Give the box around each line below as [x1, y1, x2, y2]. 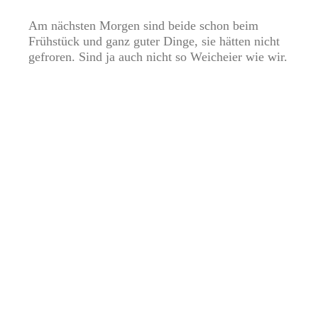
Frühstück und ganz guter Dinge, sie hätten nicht [28, 34, 280, 49]
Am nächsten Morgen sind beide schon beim [28, 18, 258, 33]
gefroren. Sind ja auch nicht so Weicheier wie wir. [28, 50, 287, 65]
